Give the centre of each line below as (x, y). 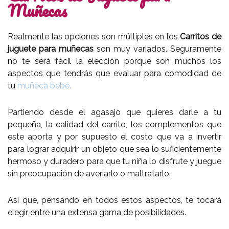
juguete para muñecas (52, 49)
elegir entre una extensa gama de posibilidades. (97, 212)
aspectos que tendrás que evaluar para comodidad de (114, 73)
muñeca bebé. (44, 85)
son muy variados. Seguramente (159, 49)
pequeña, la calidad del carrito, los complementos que (114, 124)
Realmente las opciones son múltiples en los (94, 36)
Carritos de (201, 36)
